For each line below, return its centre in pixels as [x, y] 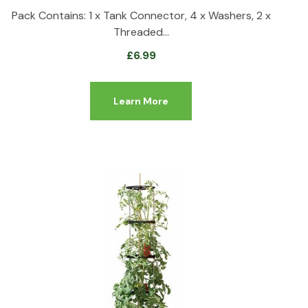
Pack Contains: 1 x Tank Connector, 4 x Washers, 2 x [141, 15]
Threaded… [141, 32]
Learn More [141, 101]
